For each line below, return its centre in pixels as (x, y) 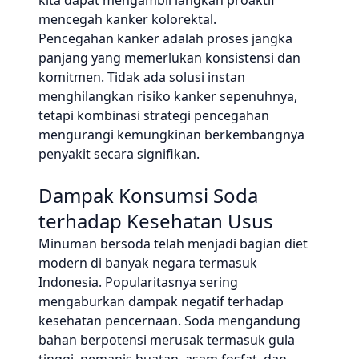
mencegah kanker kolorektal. (127, 19)
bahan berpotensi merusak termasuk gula (167, 340)
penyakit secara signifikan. (119, 154)
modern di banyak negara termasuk (148, 263)
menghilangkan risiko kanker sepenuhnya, (168, 96)
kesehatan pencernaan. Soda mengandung (169, 321)
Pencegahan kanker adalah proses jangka (165, 38)
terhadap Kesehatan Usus (156, 221)
